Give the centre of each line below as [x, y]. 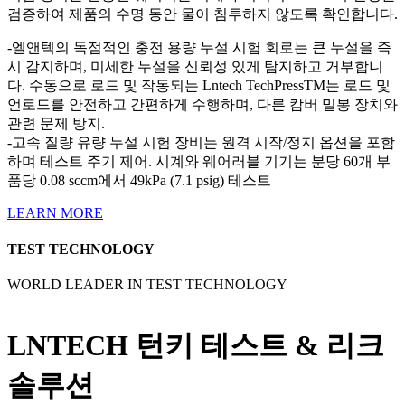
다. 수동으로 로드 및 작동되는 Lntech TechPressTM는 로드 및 [199, 86]
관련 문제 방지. [56, 124]
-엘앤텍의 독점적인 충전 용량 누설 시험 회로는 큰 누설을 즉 [199, 48]
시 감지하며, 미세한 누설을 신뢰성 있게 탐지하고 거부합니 [195, 67]
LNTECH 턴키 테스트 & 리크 [196, 346]
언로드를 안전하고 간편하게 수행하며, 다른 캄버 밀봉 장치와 [202, 105]
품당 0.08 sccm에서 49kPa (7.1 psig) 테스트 [139, 181]
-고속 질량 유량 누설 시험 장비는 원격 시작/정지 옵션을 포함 [201, 143]
